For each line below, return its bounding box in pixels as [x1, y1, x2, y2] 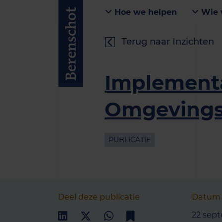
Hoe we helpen [112, 7, 177, 17]
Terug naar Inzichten [121, 36, 214, 47]
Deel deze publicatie [58, 192, 140, 202]
